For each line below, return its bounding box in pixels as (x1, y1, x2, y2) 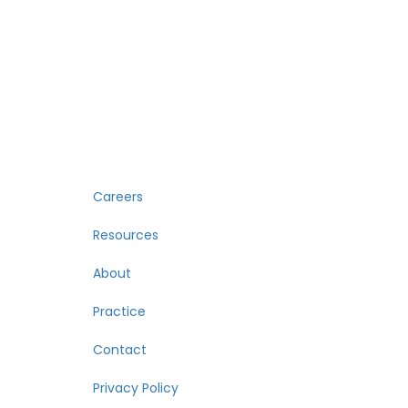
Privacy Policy (93, 378, 178, 397)
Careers (93, 187, 143, 206)
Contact (93, 340, 147, 359)
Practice (93, 301, 146, 321)
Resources (93, 225, 158, 244)
